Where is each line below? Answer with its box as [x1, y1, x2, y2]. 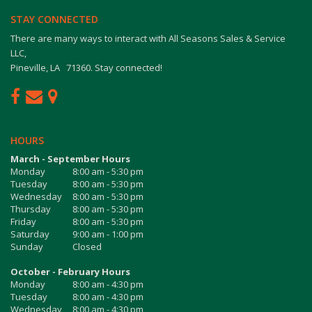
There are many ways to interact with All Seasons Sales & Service [10, 32, 286, 45]
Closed [72, 240, 102, 253]
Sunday [10, 240, 43, 253]
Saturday [10, 228, 49, 240]
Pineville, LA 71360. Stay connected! [10, 61, 162, 74]
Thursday [10, 203, 51, 215]
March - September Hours [10, 153, 130, 165]
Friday [10, 215, 36, 228]
